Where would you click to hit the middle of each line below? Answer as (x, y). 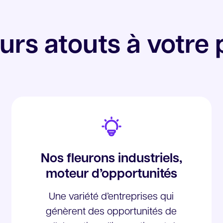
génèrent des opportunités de (111, 212)
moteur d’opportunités (111, 174)
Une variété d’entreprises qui (111, 197)
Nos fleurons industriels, (111, 159)
